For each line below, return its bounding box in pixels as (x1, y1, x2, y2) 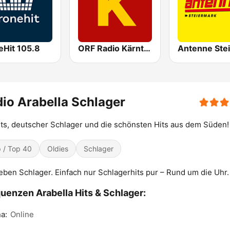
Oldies (47, 144, 68, 154)
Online (10, 209, 34, 220)
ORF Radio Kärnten (144, 43, 151, 54)
